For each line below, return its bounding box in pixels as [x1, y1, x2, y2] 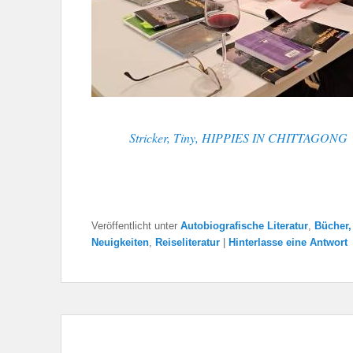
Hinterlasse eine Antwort [229, 236, 347, 249]
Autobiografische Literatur [180, 220, 308, 232]
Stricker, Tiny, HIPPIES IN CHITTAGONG [129, 129, 347, 147]
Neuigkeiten [91, 236, 149, 249]
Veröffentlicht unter [91, 220, 177, 232]
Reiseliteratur [155, 236, 220, 249]
